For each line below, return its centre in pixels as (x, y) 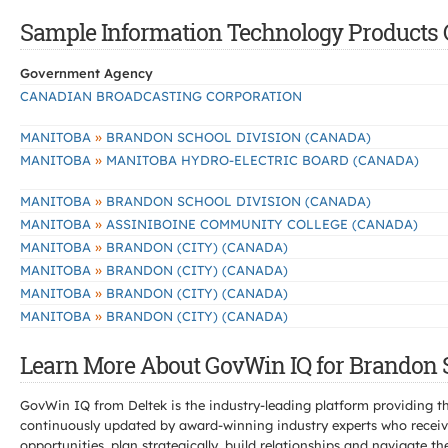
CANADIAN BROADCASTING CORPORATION (161, 96)
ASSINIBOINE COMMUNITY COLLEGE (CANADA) (260, 224)
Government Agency (86, 73)
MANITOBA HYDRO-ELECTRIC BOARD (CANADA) (260, 160)
